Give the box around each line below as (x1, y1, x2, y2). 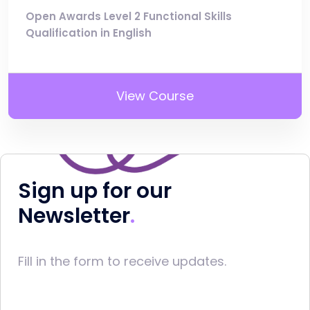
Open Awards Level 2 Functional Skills (26, 9, 232, 24)
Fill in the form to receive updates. (18, 253, 226, 271)
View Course (116, 87, 194, 105)
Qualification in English (26, 26, 152, 41)
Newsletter (18, 201, 130, 231)
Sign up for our (18, 176, 172, 206)
